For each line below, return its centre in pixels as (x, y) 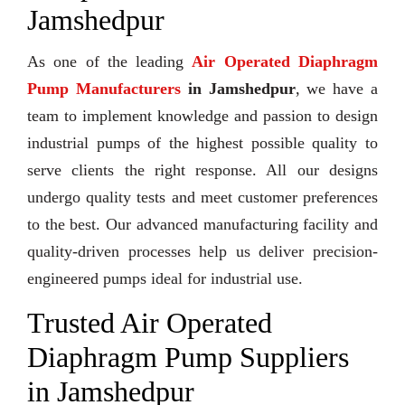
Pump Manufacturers (104, 89)
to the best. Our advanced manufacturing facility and (202, 225)
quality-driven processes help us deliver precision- (202, 252)
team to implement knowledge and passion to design (202, 116)
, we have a (337, 89)
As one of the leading (110, 62)
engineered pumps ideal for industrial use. (165, 279)
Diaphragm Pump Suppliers (188, 358)
